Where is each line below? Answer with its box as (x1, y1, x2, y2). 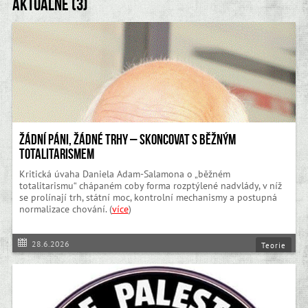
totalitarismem (19, 145, 94, 162)
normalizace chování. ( (19, 202, 112, 215)
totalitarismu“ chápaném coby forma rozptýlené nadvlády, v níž (19, 179, 282, 192)
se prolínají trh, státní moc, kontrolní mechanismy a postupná (19, 190, 277, 203)
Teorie (261, 240, 287, 250)
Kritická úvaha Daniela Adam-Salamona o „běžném (19, 167, 230, 180)
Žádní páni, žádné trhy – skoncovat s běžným (19, 131, 236, 148)
